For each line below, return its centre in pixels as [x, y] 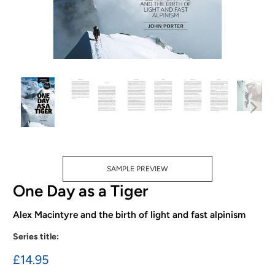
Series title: [36, 237]
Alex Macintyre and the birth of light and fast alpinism [130, 214]
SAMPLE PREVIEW [137, 168]
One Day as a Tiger [81, 191]
